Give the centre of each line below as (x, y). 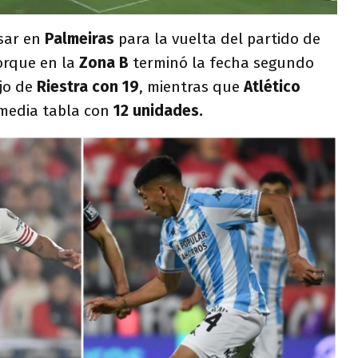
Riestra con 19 (88, 86)
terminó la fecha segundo (223, 62)
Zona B (104, 62)
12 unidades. (156, 110)
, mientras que (191, 86)
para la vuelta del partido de (219, 38)
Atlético (272, 86)
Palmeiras (82, 38)
